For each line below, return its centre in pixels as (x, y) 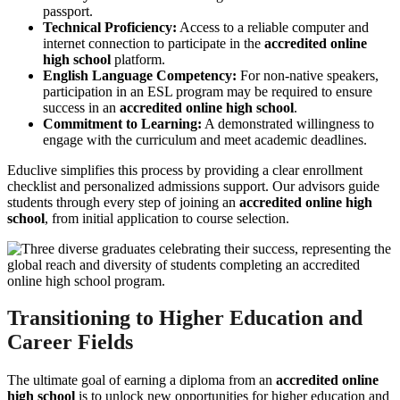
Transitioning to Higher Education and (185, 318)
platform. (138, 59)
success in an (81, 107)
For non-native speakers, (308, 75)
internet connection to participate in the (154, 43)
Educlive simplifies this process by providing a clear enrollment (185, 170)
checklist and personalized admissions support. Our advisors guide (193, 186)
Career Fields (70, 342)
